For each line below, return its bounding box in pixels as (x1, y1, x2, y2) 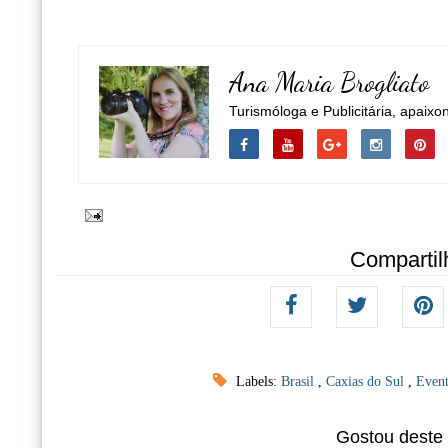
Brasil (281, 373, 319, 389)
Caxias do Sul (326, 373, 409, 389)
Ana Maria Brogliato (229, 65, 430, 99)
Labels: (232, 373, 282, 389)
